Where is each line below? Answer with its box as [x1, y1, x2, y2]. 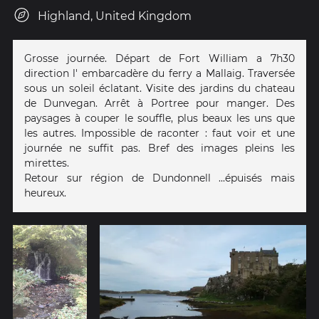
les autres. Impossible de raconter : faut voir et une [24, 126, 295, 140]
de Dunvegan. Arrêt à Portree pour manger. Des [24, 96, 295, 110]
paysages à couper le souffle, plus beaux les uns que [24, 111, 295, 125]
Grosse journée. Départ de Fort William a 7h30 [24, 51, 295, 65]
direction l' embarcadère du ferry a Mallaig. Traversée [24, 66, 295, 80]
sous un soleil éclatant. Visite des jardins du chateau [24, 81, 295, 95]
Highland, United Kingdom [38, 9, 192, 23]
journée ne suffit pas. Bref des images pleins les [24, 141, 295, 155]
